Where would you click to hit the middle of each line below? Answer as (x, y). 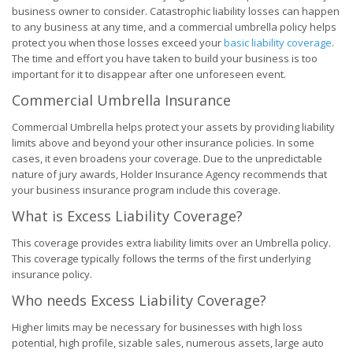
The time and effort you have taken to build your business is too (165, 58)
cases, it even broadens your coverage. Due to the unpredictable (167, 158)
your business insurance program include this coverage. (146, 190)
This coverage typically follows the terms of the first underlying (161, 258)
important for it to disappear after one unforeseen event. (149, 74)
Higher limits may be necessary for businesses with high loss (157, 327)
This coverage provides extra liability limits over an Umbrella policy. (171, 243)
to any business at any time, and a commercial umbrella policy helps (174, 27)
